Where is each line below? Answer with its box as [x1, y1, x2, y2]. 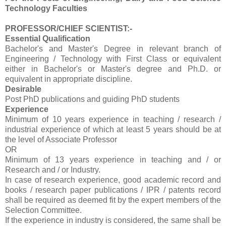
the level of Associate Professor [5, 135, 117, 144]
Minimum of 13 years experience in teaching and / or [5, 155, 221, 164]
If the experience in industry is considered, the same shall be [5, 216, 221, 225]
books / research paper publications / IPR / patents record [5, 186, 221, 195]
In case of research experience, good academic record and [5, 176, 221, 185]
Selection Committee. [5, 206, 82, 215]
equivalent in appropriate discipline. [5, 75, 132, 84]
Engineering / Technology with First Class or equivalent [5, 54, 221, 64]
